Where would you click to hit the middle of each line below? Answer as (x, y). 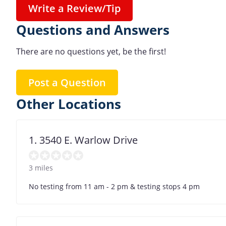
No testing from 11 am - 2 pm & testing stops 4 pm (114, 186)
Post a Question (67, 82)
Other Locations (69, 104)
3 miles (41, 167)
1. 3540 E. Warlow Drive (83, 140)
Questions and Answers (93, 30)
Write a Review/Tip (74, 9)
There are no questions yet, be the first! (91, 51)
